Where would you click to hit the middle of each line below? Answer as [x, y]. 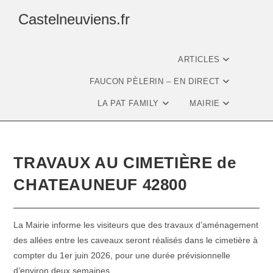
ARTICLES [200, 59]
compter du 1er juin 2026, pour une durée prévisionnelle [122, 255]
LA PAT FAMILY [130, 103]
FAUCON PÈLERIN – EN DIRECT [156, 81]
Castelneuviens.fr [74, 19]
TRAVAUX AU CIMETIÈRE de [125, 163]
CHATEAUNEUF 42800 [100, 185]
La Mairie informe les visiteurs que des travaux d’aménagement [136, 225]
